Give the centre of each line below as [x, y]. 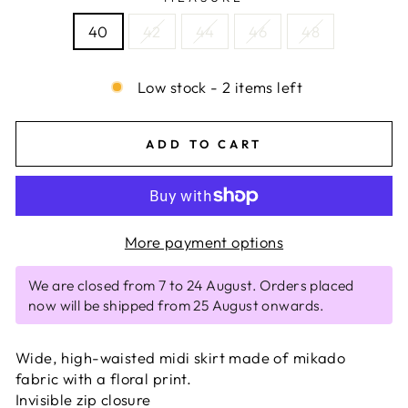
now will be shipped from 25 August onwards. [177, 305]
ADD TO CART [204, 144]
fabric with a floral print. [104, 378]
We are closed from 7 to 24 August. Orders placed [191, 285]
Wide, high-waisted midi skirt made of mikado [181, 357]
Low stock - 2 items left [220, 87]
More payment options [204, 241]
